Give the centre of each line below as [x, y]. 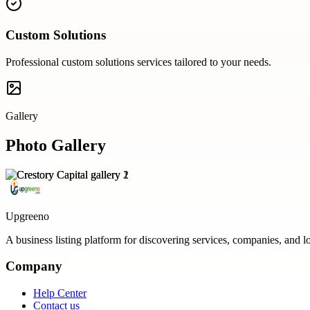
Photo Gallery [56, 145]
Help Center [60, 293]
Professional [34, 62]
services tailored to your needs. [203, 62]
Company [34, 266]
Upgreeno [27, 216]
